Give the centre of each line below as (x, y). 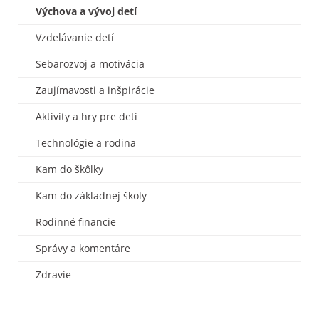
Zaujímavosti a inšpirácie (95, 90)
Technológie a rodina (86, 142)
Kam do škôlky (69, 169)
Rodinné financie (76, 221)
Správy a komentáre (83, 248)
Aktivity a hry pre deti (87, 116)
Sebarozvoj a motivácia (90, 63)
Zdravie (53, 274)
